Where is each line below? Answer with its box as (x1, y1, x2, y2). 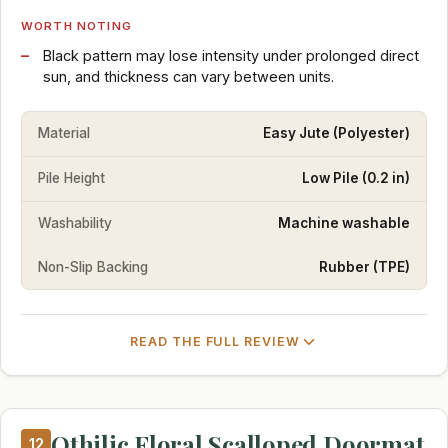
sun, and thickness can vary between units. (42, 67, 334, 85)
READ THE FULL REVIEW (129, 334, 301, 350)
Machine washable (278, 214, 410, 231)
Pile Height (38, 170, 105, 187)
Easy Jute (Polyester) (263, 125, 410, 142)
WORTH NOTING (21, 18, 132, 33)
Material (38, 125, 90, 142)
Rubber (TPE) (319, 258, 410, 275)
